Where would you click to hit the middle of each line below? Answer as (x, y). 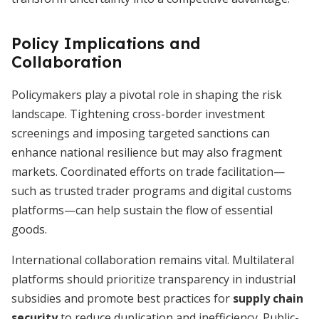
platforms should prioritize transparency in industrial (153, 279)
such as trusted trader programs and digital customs (152, 191)
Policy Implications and (106, 43)
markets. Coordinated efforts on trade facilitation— (148, 172)
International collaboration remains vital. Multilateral (153, 260)
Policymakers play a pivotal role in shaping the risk (147, 95)
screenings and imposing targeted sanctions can (141, 133)
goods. (29, 229)
